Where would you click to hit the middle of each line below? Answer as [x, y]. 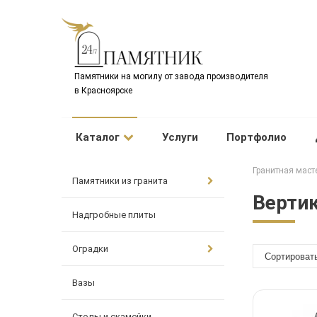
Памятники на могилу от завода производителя [165, 77]
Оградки [90, 249]
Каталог [98, 138]
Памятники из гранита [120, 181]
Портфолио [257, 138]
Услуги [180, 138]
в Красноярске [97, 91]
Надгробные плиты [114, 215]
